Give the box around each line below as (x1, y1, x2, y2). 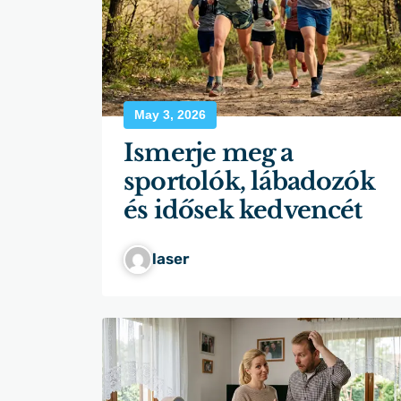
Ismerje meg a (124, 138, 294, 168)
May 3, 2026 (134, 107, 206, 123)
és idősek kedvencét (124, 195, 363, 226)
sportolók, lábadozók (124, 166, 375, 197)
